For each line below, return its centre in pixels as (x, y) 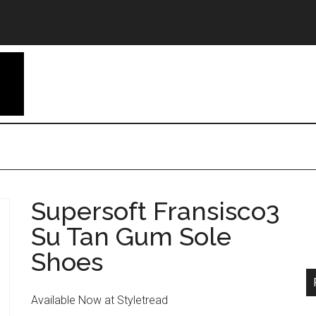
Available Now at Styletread (99, 300)
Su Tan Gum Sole (131, 236)
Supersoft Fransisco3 (156, 211)
